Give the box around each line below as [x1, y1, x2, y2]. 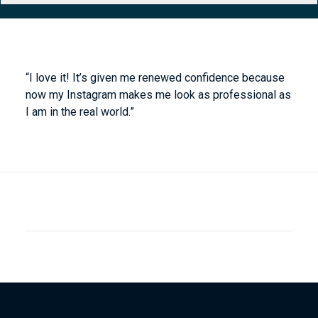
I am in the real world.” [26, 105, 134, 119]
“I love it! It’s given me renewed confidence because [26, 71, 285, 84]
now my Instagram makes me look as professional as [26, 88, 291, 102]
